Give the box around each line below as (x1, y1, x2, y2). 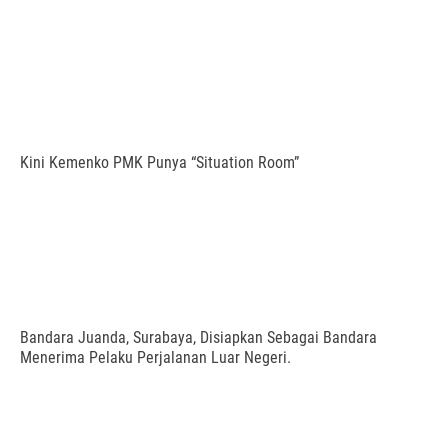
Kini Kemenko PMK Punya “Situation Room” (20, 153, 299, 172)
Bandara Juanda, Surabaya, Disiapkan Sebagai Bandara (20, 328, 377, 347)
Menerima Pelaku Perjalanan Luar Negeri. (20, 348, 291, 367)
